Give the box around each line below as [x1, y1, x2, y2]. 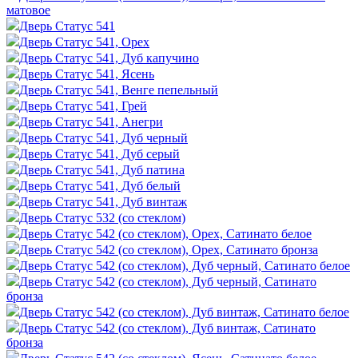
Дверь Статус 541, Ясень [19, 66, 154, 81]
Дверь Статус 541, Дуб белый [19, 178, 181, 193]
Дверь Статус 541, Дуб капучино [19, 50, 199, 65]
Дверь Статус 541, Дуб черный [19, 130, 188, 145]
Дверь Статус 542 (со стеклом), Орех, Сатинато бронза [19, 242, 318, 257]
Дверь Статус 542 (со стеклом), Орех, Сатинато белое [19, 226, 312, 241]
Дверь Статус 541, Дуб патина [19, 162, 185, 177]
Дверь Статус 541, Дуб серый [19, 146, 180, 161]
